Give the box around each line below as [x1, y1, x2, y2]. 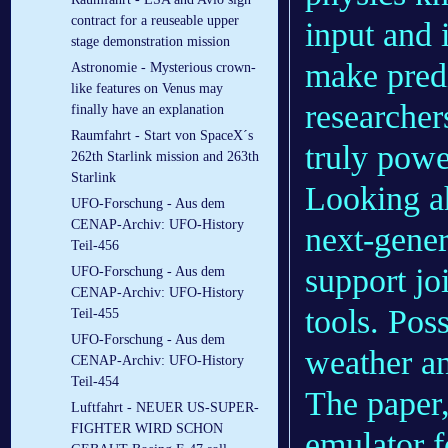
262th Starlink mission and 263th [71, 149, 259, 165]
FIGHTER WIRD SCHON [71, 421, 223, 437]
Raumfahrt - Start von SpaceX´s [71, 128, 253, 144]
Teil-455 [71, 306, 119, 322]
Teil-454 [71, 374, 119, 390]
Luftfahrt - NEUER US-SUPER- [71, 400, 259, 416]
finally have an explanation [71, 102, 224, 118]
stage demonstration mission [71, 34, 230, 50]
